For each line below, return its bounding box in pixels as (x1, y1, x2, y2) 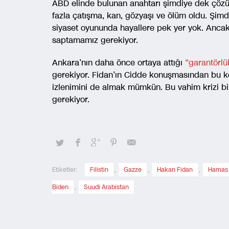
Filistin (90, 165, 108, 174)
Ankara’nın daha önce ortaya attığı (52, 56, 185, 68)
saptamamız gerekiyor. (52, 34, 138, 46)
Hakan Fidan (157, 165, 193, 174)
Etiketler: (52, 165, 77, 174)
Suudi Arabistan (84, 182, 129, 191)
